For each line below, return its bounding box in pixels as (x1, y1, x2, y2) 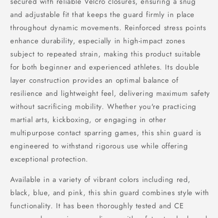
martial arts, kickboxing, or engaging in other (10, 114, 166, 125)
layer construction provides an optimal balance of (10, 75, 179, 86)
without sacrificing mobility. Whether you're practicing (10, 101, 197, 112)
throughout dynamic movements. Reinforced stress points (10, 22, 206, 33)
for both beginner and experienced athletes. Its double (10, 62, 200, 73)
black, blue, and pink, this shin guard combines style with (10, 187, 209, 198)
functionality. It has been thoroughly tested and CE (10, 200, 184, 211)
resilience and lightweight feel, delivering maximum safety (10, 88, 210, 99)
